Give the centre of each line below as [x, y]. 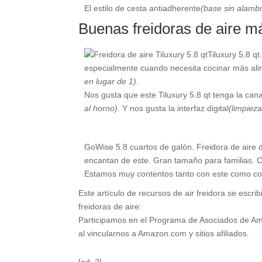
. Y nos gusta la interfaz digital [173, 108]
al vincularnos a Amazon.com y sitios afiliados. [164, 233]
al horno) [101, 108]
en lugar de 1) [111, 81]
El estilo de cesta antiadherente [143, 8]
